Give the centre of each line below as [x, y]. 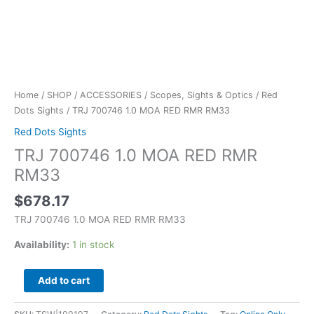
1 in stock [93, 244]
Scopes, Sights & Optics [202, 95]
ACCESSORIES [111, 95]
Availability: [42, 244]
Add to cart [63, 280]
